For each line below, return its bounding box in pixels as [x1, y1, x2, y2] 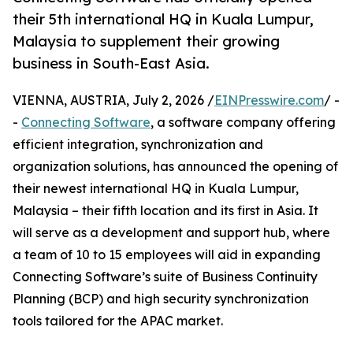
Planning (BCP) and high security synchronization [13, 291, 309, 307]
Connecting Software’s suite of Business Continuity [13, 269, 318, 285]
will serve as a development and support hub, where [13, 225, 330, 241]
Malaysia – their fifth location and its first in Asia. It [13, 203, 318, 219]
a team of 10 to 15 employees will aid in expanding [13, 247, 321, 263]
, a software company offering [150, 114, 336, 131]
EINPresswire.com [214, 92, 324, 109]
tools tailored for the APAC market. [13, 313, 223, 329]
